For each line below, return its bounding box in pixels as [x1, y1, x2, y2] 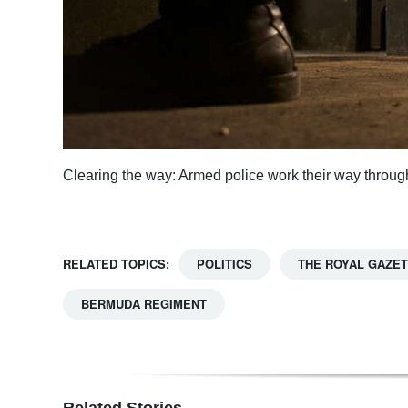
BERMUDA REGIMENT [81, 295, 207, 313]
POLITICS [197, 255, 252, 273]
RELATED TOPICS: [63, 255, 169, 273]
